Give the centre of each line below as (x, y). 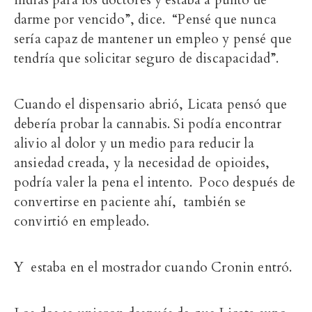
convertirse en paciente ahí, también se (130, 202)
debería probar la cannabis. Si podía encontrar (148, 124)
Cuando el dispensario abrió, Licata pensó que (151, 104)
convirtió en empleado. (82, 221)
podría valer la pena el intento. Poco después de (155, 182)
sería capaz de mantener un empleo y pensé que (153, 39)
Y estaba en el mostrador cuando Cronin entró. (153, 267)
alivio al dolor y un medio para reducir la (134, 143)
